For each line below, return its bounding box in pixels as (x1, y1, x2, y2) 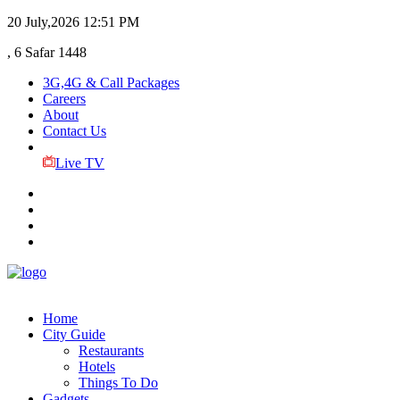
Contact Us (43, 123, 106, 138)
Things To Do (79, 375, 158, 390)
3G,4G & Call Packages (43, 75, 179, 90)
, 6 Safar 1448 (7, 45, 87, 60)
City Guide (43, 327, 105, 342)
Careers (43, 91, 86, 106)
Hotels (79, 359, 115, 374)
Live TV (54, 155, 104, 171)
